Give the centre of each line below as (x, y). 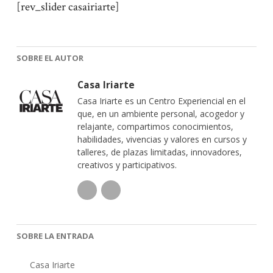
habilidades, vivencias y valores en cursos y (162, 139)
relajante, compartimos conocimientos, (155, 126)
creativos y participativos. (127, 165)
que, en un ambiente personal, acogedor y (161, 114)
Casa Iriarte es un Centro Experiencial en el (161, 101)
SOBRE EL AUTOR (50, 58)
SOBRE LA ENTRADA (55, 236)
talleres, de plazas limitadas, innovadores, (159, 152)
